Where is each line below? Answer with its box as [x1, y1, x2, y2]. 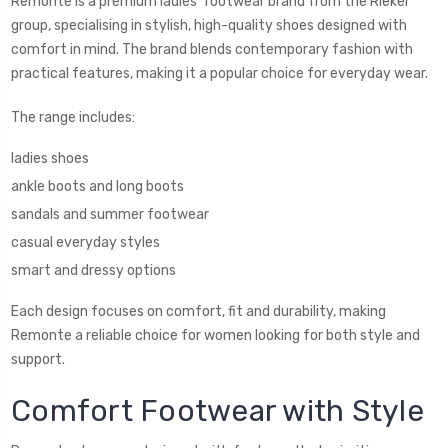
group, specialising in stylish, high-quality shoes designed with [11, 16, 407, 34]
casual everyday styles [11, 233, 160, 251]
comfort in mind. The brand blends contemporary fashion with [11, 40, 413, 58]
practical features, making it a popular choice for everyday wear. [11, 64, 428, 82]
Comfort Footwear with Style [11, 392, 424, 429]
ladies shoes [11, 149, 89, 167]
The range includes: [11, 108, 135, 126]
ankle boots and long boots [11, 177, 184, 195]
